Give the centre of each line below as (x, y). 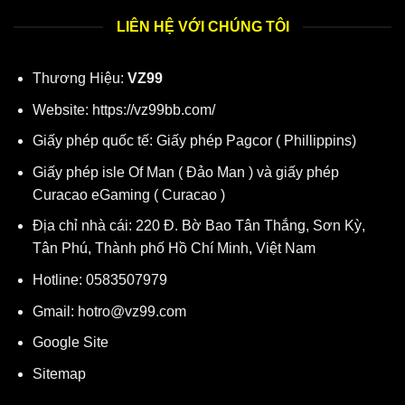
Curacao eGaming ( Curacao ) (128, 194)
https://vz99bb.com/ (153, 109)
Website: (62, 109)
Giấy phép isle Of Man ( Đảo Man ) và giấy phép (185, 172)
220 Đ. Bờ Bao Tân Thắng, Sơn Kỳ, (250, 226)
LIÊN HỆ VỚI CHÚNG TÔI (202, 27)
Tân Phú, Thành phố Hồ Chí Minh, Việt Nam (174, 249)
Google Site (70, 343)
